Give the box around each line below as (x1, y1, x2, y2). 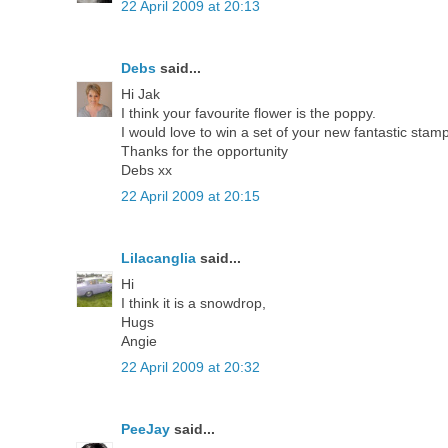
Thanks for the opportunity (121, 142, 288, 159)
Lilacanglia (121, 249, 196, 266)
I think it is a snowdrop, (121, 294, 266, 311)
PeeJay (121, 420, 170, 437)
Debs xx (121, 161, 172, 178)
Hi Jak (121, 85, 160, 102)
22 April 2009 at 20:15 (121, 187, 260, 204)
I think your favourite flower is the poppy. (121, 104, 376, 121)
